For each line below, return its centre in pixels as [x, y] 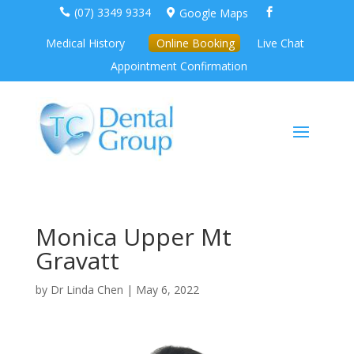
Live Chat [280, 43]
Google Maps [213, 13]
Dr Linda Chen [87, 289]
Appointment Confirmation [179, 66]
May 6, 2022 [167, 289]
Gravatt [77, 260]
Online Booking [195, 43]
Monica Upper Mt [133, 236]
